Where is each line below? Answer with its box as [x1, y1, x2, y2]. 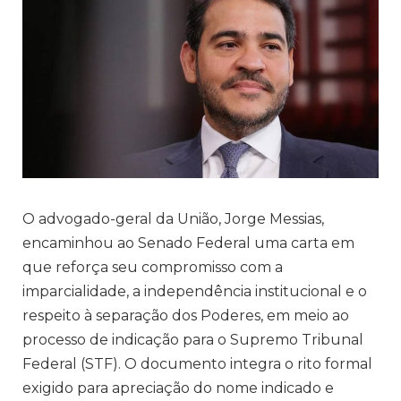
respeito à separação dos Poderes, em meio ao [22, 307, 349, 325]
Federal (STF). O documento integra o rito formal [22, 355, 372, 373]
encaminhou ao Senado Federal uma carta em [22, 235, 354, 252]
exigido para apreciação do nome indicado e [22, 380, 334, 397]
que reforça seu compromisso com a [22, 259, 283, 277]
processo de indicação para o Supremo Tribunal [22, 331, 363, 349]
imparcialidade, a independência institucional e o [22, 283, 367, 301]
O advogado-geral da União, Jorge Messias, [22, 210, 324, 228]
